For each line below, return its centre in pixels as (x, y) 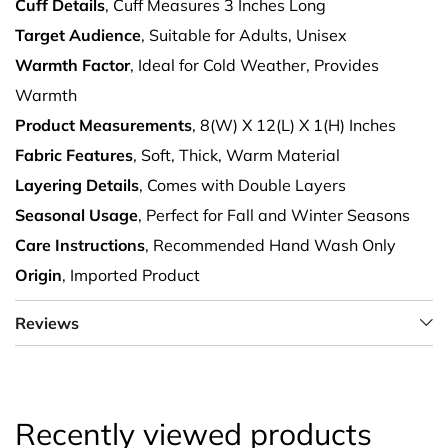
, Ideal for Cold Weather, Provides (254, 65)
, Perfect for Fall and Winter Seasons (274, 215)
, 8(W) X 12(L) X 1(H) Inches (294, 125)
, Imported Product (131, 275)
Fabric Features (74, 155)
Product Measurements (103, 125)
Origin (38, 275)
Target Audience (78, 35)
